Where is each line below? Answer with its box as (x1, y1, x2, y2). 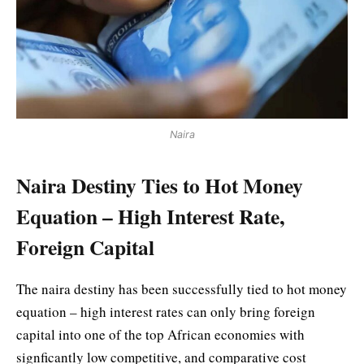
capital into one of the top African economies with (16, 325, 305, 344)
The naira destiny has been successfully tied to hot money (16, 279, 347, 299)
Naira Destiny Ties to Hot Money (16, 169, 303, 201)
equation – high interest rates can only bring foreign (16, 302, 315, 322)
